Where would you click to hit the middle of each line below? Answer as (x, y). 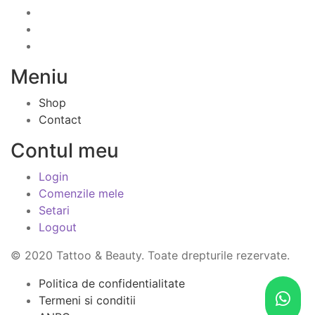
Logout (58, 227)
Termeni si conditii (87, 300)
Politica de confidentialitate (112, 283)
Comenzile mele (81, 193)
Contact (60, 120)
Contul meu (65, 150)
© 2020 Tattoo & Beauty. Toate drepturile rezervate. (150, 255)
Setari (54, 210)
